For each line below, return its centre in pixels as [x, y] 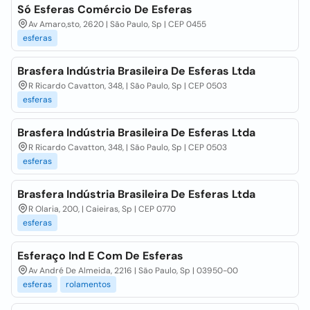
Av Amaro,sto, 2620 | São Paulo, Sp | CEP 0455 [117, 24]
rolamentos [88, 284]
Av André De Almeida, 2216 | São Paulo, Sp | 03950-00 [133, 271]
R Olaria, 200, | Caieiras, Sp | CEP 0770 [102, 209]
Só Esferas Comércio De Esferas [105, 9]
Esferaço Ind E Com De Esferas [100, 256]
